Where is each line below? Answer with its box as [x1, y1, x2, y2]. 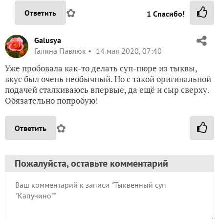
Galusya [34, 35, 61, 45]
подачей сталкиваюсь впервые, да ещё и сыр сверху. [5, 84, 209, 95]
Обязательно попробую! [5, 94, 98, 106]
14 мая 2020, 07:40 [94, 45, 162, 56]
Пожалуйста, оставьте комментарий [15, 156, 168, 170]
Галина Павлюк [34, 45, 86, 56]
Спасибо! [151, 8, 185, 19]
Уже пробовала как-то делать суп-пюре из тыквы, [5, 62, 197, 74]
